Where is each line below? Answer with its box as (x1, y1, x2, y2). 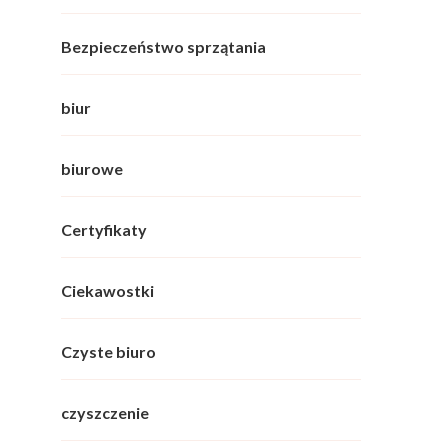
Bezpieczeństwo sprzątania (61, 37, 266, 57)
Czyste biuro (61, 342, 156, 362)
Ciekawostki (61, 281, 154, 301)
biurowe (61, 159, 123, 179)
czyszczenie (61, 403, 149, 423)
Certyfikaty (61, 220, 147, 240)
